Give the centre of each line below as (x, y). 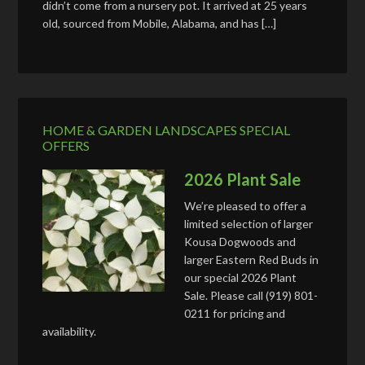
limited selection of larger (249, 223)
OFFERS (66, 145)
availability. (84, 331)
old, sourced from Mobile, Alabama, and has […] (160, 23)
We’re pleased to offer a (246, 205)
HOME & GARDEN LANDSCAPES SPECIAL (167, 130)
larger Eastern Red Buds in (252, 259)
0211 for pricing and (235, 313)
